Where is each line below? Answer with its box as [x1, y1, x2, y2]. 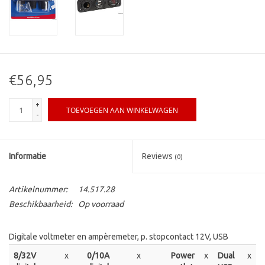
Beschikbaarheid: [9, 199, 72, 209]
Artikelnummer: [9, 185, 67, 195]
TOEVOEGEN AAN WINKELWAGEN [66, 105, 178, 116]
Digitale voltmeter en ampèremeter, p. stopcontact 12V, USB [9, 232, 228, 242]
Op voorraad [78, 199, 124, 209]
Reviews [142, 151, 174, 161]
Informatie [9, 151, 46, 161]
